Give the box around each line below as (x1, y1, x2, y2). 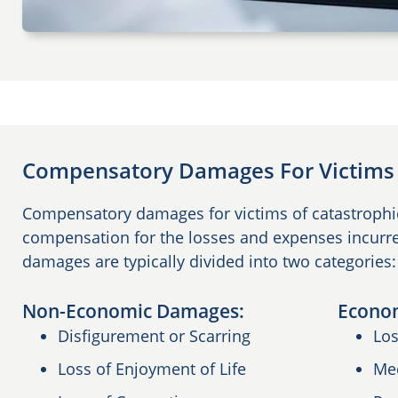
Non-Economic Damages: (22, 298, 244, 323)
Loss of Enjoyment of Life (58, 357, 246, 379)
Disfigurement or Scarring (58, 324, 251, 346)
